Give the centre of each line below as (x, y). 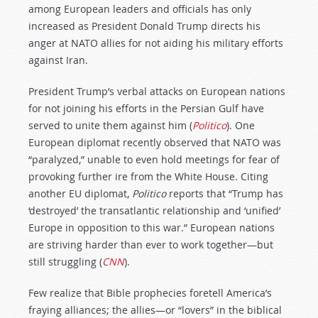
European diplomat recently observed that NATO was (155, 142)
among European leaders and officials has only (140, 9)
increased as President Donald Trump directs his (144, 26)
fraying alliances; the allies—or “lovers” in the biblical (155, 310)
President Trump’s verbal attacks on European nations (157, 91)
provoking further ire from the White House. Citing (148, 176)
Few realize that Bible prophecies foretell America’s (150, 293)
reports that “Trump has (225, 193)
